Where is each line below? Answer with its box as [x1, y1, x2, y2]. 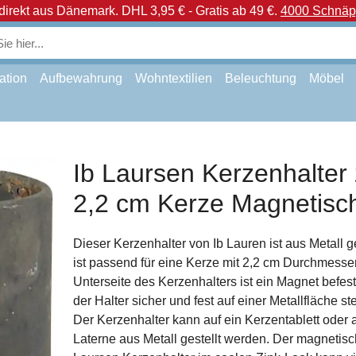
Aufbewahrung [40, 72, 122, 85]
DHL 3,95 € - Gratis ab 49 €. [122, 4, 277, 17]
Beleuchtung [225, 72, 296, 85]
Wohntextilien [135, 72, 212, 85]
